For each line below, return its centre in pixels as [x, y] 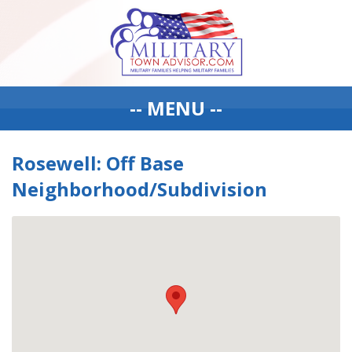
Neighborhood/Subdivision [139, 189]
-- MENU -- [176, 108]
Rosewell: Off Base [98, 163]
